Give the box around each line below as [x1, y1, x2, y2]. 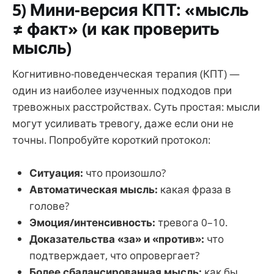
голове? [29, 198, 69, 213]
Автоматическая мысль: [29, 182, 158, 196]
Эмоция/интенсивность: [29, 215, 155, 229]
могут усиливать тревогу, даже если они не [12, 116, 234, 130]
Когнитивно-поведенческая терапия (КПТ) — [12, 66, 240, 81]
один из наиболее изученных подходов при [12, 83, 232, 97]
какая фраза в [158, 182, 231, 196]
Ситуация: [29, 165, 83, 180]
